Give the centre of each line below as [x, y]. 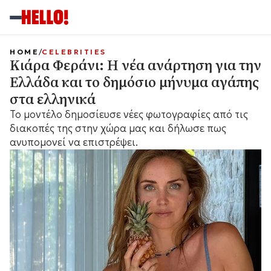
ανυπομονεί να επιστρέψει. [74, 142]
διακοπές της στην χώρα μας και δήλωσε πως [118, 128]
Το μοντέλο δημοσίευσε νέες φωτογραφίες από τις [129, 114]
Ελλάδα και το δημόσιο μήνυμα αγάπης [134, 82]
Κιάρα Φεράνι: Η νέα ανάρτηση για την [135, 65]
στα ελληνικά [53, 99]
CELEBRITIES [74, 52]
